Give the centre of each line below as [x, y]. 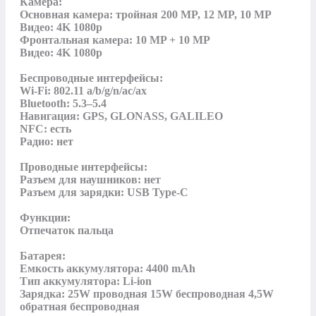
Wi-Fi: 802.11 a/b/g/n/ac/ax [83, 90]
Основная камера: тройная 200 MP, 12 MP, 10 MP [146, 14]
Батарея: [43, 255]
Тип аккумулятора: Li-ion [86, 281]
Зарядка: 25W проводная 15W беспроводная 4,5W [147, 293]
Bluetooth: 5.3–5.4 [63, 103]
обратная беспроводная [80, 306]
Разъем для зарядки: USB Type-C [104, 192]
